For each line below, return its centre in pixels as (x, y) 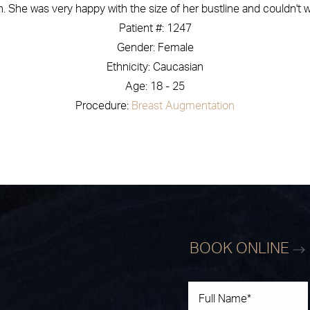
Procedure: (103, 106)
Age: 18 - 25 (155, 87)
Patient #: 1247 (155, 29)
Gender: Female (155, 48)
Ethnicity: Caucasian (155, 67)
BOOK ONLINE (241, 249)
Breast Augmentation (183, 106)
